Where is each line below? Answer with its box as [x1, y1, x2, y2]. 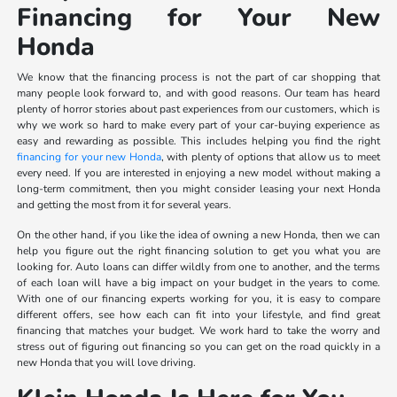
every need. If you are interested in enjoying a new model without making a [17, 166, 380, 181]
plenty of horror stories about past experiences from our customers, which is [17, 102, 380, 117]
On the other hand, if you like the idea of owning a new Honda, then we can [17, 228, 380, 243]
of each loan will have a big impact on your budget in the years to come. [17, 276, 380, 291]
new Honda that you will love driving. [17, 355, 197, 370]
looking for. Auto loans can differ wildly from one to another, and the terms [17, 260, 380, 275]
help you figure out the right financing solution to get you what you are [17, 244, 380, 259]
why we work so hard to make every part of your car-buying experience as [17, 118, 380, 133]
